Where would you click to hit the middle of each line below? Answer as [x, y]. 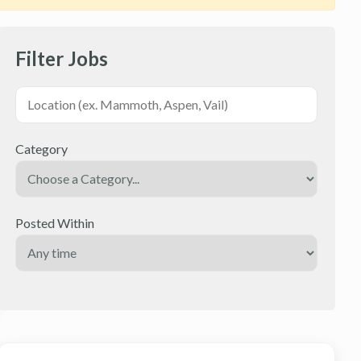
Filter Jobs [61, 58]
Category [41, 148]
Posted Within [54, 222]
